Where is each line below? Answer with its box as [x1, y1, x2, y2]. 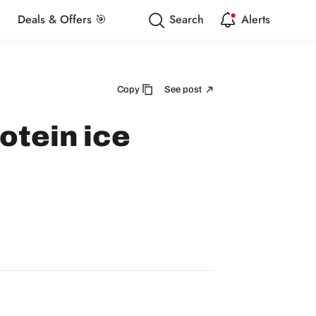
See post [164, 84, 204, 95]
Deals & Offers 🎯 [17, 11, 107, 28]
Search [169, 11, 204, 28]
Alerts [241, 11, 270, 28]
